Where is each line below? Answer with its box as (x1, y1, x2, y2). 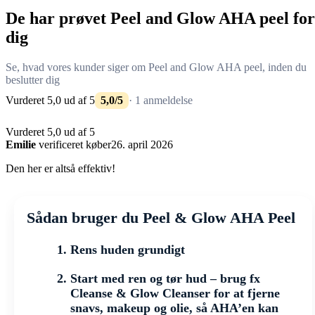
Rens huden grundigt (70, 243, 185, 257)
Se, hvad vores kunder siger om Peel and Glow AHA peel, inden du (6, 60, 307, 73)
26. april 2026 (111, 139, 173, 151)
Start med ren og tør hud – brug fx (70, 271, 260, 286)
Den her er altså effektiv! (6, 162, 115, 175)
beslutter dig (6, 73, 60, 86)
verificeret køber (39, 139, 111, 151)
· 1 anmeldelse (129, 94, 193, 107)
